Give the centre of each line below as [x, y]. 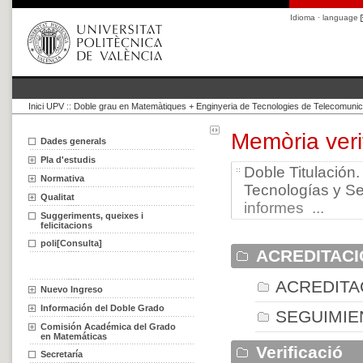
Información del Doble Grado [102, 308]
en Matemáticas [74, 336]
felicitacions [66, 225]
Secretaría [62, 354]
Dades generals [73, 141]
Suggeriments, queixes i [92, 216]
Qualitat [58, 197]
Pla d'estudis [68, 160]
